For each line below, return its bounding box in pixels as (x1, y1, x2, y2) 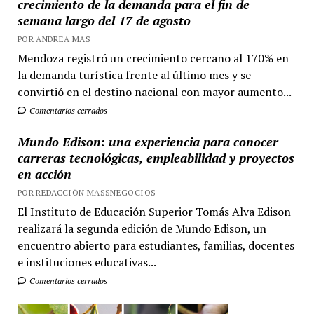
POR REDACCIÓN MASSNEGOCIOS (17, 187, 156, 198)
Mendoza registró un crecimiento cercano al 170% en (17, 50, 289, 66)
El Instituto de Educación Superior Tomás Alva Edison (17, 204, 291, 219)
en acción (17, 165, 71, 182)
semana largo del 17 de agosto (17, 12, 191, 29)
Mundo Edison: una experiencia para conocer (17, 133, 278, 150)
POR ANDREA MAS (17, 34, 90, 44)
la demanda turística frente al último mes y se (17, 67, 251, 83)
